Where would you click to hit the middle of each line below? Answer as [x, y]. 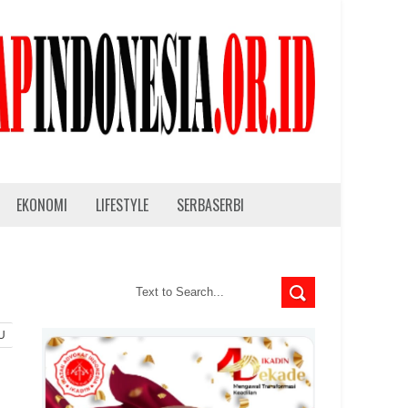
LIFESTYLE [122, 204]
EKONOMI [42, 204]
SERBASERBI [210, 204]
